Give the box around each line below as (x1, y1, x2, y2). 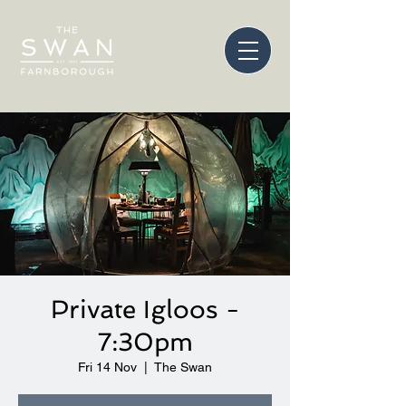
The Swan (154, 360, 212, 374)
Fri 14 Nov (78, 360, 137, 374)
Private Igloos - (50, 295, 240, 324)
